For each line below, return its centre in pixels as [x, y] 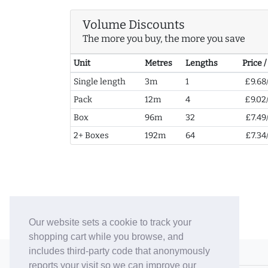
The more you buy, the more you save [164, 39]
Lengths [201, 63]
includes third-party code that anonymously [119, 251]
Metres [158, 63]
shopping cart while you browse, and [106, 237]
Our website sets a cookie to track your [110, 223]
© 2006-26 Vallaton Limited [121, 252]
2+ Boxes [91, 136]
